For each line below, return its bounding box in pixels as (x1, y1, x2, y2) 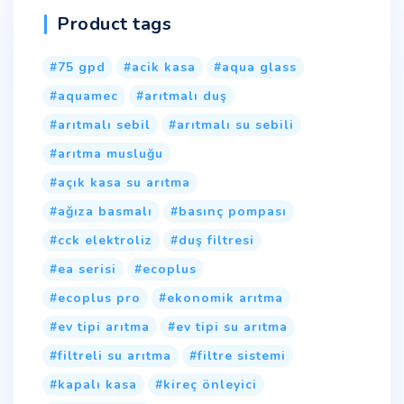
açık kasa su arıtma (58, 173, 190, 191)
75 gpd (58, 58, 106, 76)
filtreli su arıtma (58, 346, 171, 364)
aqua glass (222, 58, 297, 76)
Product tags (57, 11, 171, 36)
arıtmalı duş (144, 87, 227, 105)
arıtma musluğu (58, 144, 163, 162)
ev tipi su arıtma (176, 317, 288, 335)
